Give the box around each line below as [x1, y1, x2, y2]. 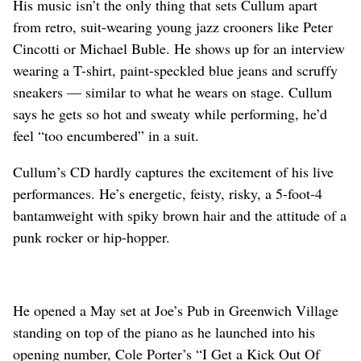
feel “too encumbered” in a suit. [13, 125, 199, 145]
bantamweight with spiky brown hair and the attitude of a [13, 205, 346, 225]
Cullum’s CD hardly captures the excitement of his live [13, 161, 334, 181]
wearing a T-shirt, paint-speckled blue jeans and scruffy [13, 60, 338, 80]
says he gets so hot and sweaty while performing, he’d [13, 103, 327, 123]
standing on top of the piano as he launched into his [13, 322, 315, 342]
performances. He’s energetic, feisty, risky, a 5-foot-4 [13, 183, 322, 203]
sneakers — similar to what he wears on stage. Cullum [13, 81, 332, 102]
